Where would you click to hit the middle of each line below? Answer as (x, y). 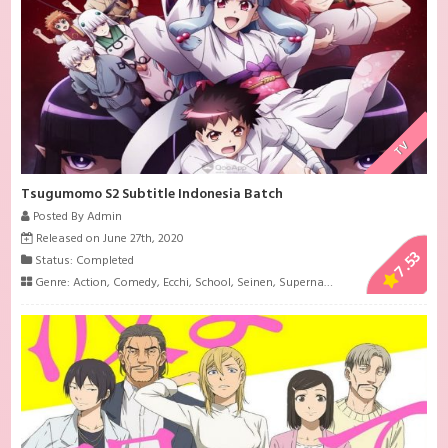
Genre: (53, 282)
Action (90, 282)
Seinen (255, 282)
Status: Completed (83, 260)
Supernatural (302, 282)
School (213, 282)
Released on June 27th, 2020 (109, 238)
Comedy (135, 282)
